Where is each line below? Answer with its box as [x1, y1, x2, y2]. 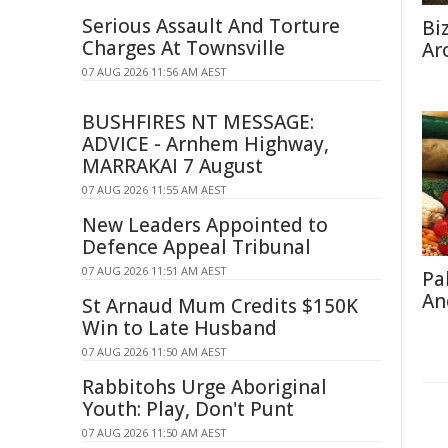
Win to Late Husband [82, 315, 277, 341]
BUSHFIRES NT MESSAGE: [82, 109, 314, 135]
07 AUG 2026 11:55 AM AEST [82, 182, 227, 197]
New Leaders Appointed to [82, 212, 328, 238]
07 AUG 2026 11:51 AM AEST [82, 263, 227, 278]
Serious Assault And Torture [82, 13, 340, 39]
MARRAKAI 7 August [82, 153, 263, 179]
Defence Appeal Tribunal [82, 234, 311, 260]
